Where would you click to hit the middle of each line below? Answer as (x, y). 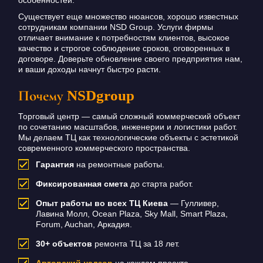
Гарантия (55, 164)
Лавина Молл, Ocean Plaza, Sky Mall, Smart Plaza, (131, 213)
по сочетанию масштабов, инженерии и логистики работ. (127, 127)
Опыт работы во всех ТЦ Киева (102, 203)
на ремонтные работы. (119, 164)
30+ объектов (64, 243)
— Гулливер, (193, 203)
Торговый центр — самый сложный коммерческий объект (129, 116)
